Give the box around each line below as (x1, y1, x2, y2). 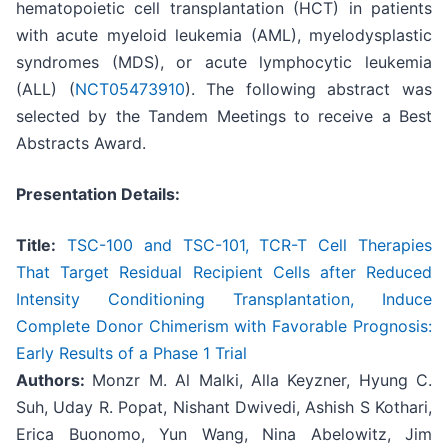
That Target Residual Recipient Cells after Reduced (16, 261, 432, 282)
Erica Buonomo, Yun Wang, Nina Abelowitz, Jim (16, 423, 432, 444)
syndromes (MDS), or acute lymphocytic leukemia (16, 51, 432, 72)
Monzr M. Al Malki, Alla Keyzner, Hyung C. (92, 369, 432, 390)
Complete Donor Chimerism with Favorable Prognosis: (16, 315, 432, 336)
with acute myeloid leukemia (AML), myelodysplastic (16, 24, 432, 45)
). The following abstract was (184, 78, 433, 99)
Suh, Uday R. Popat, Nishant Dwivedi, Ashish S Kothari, (16, 396, 432, 417)
